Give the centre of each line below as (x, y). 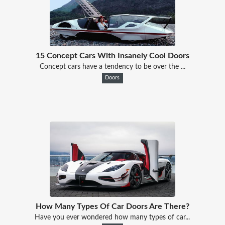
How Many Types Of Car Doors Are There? (112, 206)
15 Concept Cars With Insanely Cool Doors (112, 55)
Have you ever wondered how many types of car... (113, 217)
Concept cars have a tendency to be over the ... (112, 67)
